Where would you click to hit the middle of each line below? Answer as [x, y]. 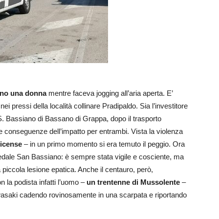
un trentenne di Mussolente [133, 182]
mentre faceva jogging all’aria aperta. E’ [109, 93]
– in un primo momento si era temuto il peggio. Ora [103, 144]
